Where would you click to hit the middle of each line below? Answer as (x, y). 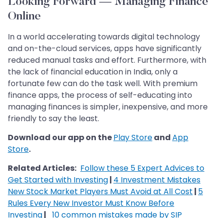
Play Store (133, 138)
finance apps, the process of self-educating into (100, 95)
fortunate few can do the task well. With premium (103, 84)
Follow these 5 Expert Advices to (142, 168)
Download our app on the (61, 138)
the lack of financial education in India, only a (93, 72)
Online (24, 17)
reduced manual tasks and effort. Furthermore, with (107, 60)
